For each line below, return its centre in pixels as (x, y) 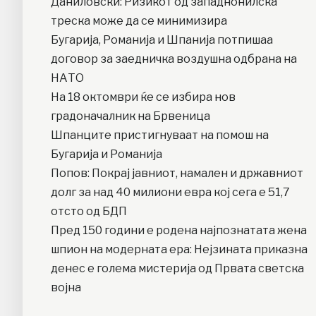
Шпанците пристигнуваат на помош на (160, 135)
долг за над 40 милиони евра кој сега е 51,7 (170, 192)
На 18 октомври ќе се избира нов (143, 97)
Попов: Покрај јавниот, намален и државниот (177, 173)
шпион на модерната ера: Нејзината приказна (179, 249)
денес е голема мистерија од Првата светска (177, 268)
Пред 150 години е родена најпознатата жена (179, 230)
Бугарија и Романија (107, 154)
